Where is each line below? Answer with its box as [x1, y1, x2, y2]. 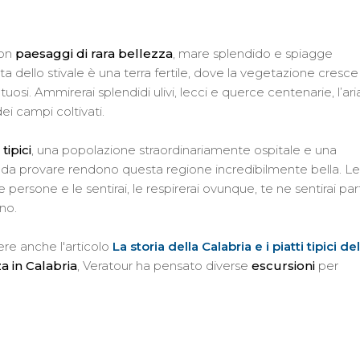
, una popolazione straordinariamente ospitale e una [31, 142, 337, 158]
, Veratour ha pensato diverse [77, 258, 252, 274]
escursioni [252, 258, 318, 274]
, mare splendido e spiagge [173, 46, 333, 62]
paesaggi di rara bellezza [15, 46, 173, 62]
